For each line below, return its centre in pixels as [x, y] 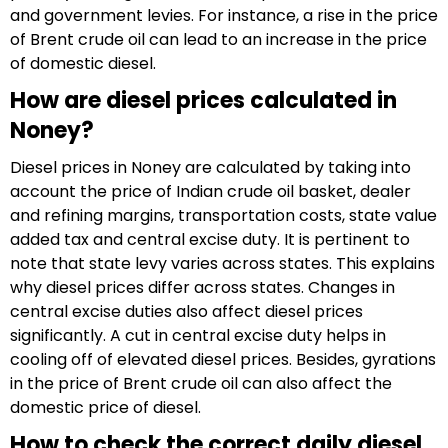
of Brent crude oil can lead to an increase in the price [218, 39]
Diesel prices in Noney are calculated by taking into [210, 167]
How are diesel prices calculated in [203, 100]
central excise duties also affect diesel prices [186, 311]
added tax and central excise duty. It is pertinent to [210, 239]
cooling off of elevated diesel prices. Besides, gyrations [223, 359]
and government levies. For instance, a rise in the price [224, 15]
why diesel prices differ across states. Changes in [202, 287]
